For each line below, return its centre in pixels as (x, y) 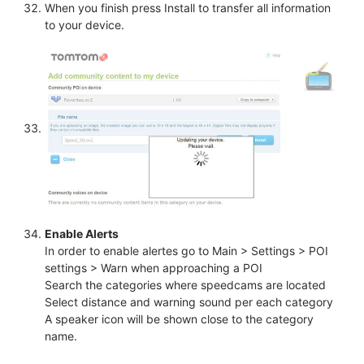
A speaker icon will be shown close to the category (179, 318)
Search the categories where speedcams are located (185, 284)
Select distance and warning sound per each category (189, 301)
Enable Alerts (82, 233)
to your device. (84, 24)
